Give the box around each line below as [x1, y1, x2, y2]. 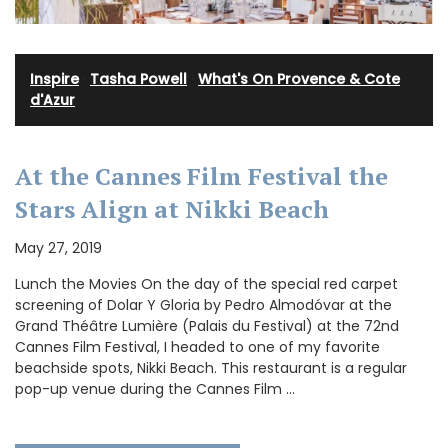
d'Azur [30, 89, 75, 110]
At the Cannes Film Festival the [15, 159, 388, 192]
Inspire [30, 68, 79, 89]
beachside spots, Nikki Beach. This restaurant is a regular [15, 357, 407, 378]
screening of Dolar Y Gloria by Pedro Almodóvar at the [15, 294, 392, 315]
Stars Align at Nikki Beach [15, 192, 329, 225]
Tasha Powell [90, 68, 187, 89]
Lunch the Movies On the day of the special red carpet [15, 273, 398, 294]
